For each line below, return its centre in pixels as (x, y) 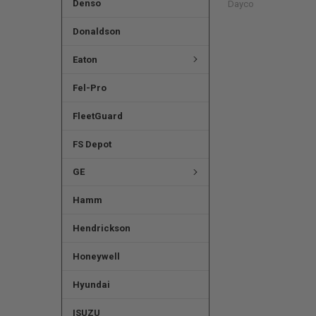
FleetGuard (97, 116)
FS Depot (92, 144)
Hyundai (91, 285)
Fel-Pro (89, 87)
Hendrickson (101, 229)
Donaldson (96, 31)
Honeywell (96, 257)
